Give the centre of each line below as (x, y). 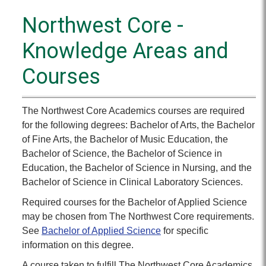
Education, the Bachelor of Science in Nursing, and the (137, 168)
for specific (185, 231)
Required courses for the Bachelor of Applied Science (134, 202)
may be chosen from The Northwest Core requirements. (138, 216)
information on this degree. (78, 245)
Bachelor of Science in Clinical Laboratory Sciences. (132, 182)
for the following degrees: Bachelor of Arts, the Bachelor (138, 125)
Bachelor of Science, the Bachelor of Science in (122, 153)
